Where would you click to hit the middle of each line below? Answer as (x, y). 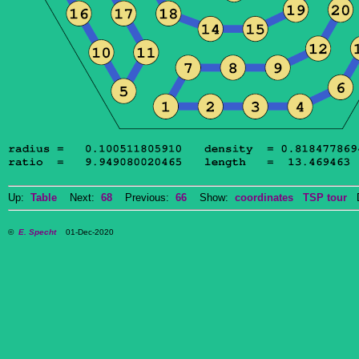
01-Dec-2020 (85, 232)
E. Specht (37, 232)
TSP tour (325, 198)
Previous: (144, 198)
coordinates (264, 198)
